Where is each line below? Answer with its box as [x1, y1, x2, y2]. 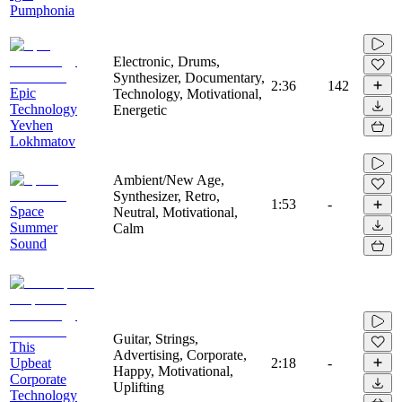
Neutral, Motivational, [113, 204, 238, 220]
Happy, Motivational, [113, 363, 233, 379]
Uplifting [113, 379, 164, 395]
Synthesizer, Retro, [113, 188, 220, 204]
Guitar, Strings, [113, 330, 198, 346]
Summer [10, 219, 57, 235]
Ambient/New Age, [113, 171, 224, 188]
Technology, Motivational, [113, 85, 262, 101]
